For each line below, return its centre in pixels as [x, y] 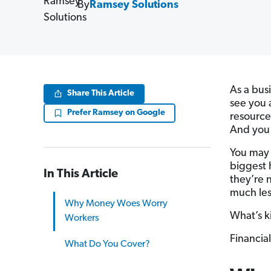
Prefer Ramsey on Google [116, 113]
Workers [82, 218]
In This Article [81, 174]
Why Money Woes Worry [116, 204]
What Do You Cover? [107, 244]
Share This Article [101, 93]
